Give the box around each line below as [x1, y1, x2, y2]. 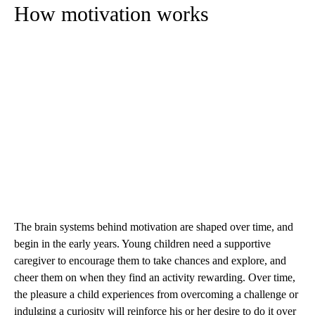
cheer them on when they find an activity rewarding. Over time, [14, 271, 295, 283]
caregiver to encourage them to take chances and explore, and [14, 254, 286, 266]
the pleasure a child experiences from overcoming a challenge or [14, 288, 298, 300]
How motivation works [14, 1, 209, 25]
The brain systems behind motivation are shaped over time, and [14, 220, 293, 233]
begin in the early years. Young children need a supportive [14, 237, 271, 250]
